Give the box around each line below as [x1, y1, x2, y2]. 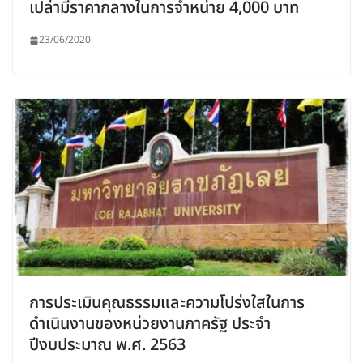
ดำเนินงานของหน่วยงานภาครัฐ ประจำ [29, 311, 271, 336]
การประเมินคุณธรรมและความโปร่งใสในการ [29, 290, 305, 315]
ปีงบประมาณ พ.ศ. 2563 [29, 332, 186, 357]
